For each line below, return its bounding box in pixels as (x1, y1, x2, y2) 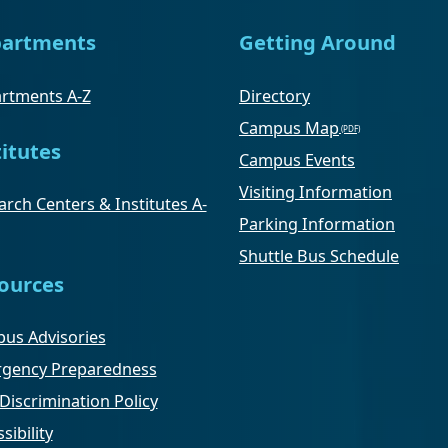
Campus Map (239, 116, 339, 139)
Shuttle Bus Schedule (239, 244, 399, 267)
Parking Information (239, 212, 395, 235)
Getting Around (239, 28, 396, 57)
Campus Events (239, 148, 355, 171)
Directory (239, 84, 310, 107)
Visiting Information (239, 180, 392, 203)
